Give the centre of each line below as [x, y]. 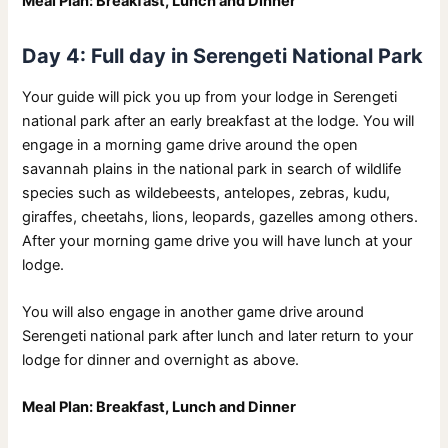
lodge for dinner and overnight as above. [161, 360]
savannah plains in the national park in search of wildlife [212, 168]
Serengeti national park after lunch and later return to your [218, 336]
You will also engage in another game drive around [193, 312]
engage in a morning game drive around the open [190, 144]
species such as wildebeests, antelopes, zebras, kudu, [206, 192]
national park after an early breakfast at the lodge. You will [218, 120]
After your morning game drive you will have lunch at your [217, 240]
